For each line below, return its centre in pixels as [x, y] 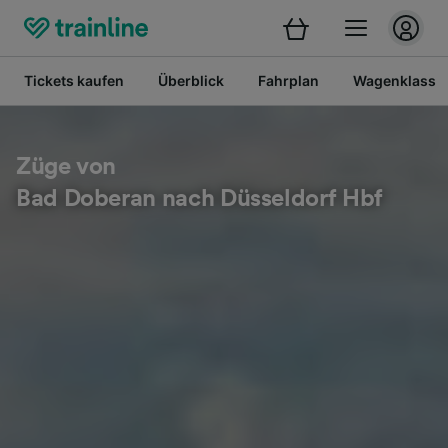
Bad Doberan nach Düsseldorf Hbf [199, 199]
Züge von [66, 167]
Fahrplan [288, 80]
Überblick [191, 80]
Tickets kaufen [74, 80]
